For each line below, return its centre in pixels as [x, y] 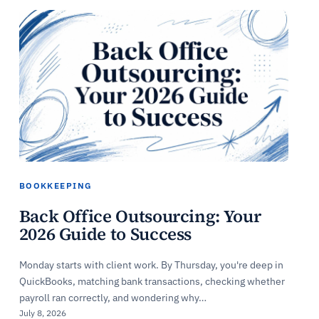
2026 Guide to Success [105, 234]
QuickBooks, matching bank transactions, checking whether [152, 281]
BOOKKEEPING [56, 186]
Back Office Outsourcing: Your [140, 216]
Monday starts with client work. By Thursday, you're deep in [151, 265]
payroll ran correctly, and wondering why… [113, 297]
